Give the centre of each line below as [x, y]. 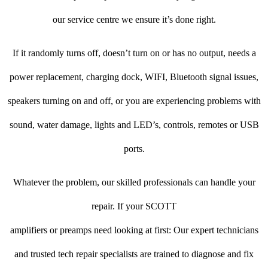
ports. [134, 149]
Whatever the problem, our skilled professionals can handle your [134, 182]
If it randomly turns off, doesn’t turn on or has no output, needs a [134, 53]
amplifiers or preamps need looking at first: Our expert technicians [134, 230]
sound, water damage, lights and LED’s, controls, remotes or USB [134, 125]
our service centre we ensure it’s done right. [134, 20]
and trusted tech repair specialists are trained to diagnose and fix [134, 254]
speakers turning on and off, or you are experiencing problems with [134, 101]
